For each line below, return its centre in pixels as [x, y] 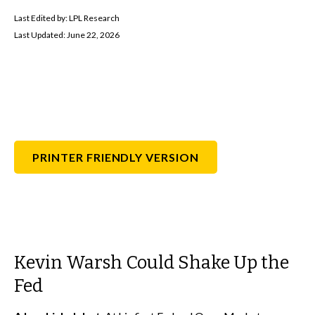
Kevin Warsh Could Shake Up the [152, 263]
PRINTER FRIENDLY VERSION [116, 157]
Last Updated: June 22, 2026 [67, 35]
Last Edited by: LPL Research [67, 18]
